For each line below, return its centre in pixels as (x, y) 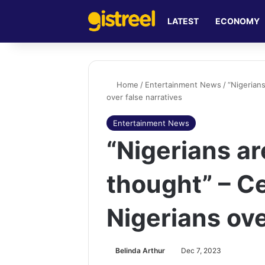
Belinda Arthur (140, 251)
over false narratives (145, 97)
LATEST (183, 21)
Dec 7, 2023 (201, 251)
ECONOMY (238, 21)
